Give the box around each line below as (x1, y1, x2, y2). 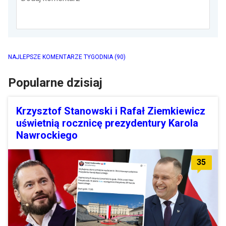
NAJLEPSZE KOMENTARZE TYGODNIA (8, 53, 115, 61)
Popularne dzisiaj (8, 75, 102, 90)
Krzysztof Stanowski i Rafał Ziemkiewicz (16, 104, 205, 117)
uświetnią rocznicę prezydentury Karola (16, 117, 198, 129)
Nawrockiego (16, 129, 78, 141)
